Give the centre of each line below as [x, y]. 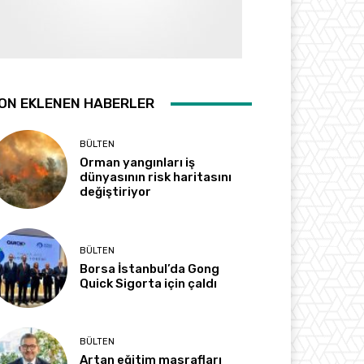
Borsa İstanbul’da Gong [150, 269]
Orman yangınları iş [138, 163]
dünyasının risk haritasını [156, 178]
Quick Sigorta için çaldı [149, 283]
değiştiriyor [116, 192]
